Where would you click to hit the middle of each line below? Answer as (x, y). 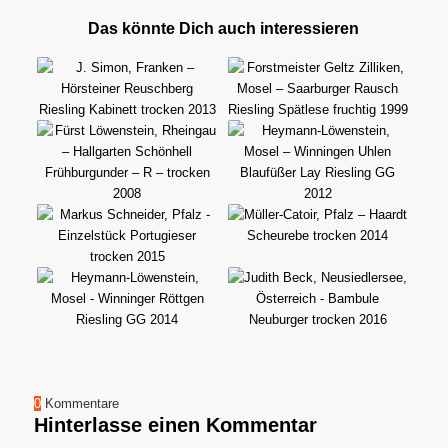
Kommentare (81, 403)
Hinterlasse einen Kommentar (175, 424)
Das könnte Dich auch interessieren (224, 28)
